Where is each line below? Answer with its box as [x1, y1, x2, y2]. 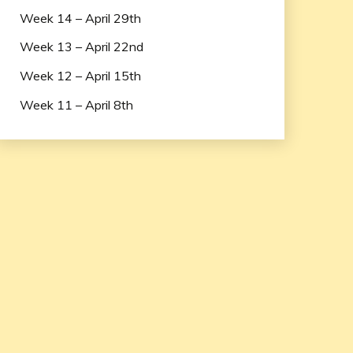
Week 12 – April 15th [19, 68, 141, 84]
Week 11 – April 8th [19, 97, 133, 113]
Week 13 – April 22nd [19, 39, 143, 55]
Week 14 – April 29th [19, 9, 141, 26]
